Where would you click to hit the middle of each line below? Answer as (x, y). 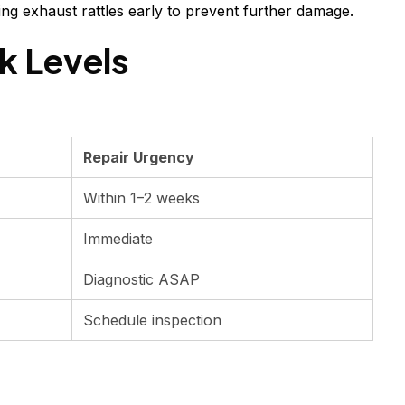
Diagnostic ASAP (141, 280)
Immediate (118, 239)
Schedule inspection (152, 320)
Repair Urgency (139, 158)
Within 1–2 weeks (141, 198)
